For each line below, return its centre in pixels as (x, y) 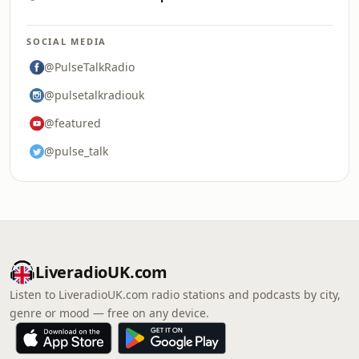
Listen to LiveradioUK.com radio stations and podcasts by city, (175, 294)
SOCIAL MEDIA (67, 41)
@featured (73, 123)
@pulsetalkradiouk (94, 95)
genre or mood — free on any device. (109, 313)
